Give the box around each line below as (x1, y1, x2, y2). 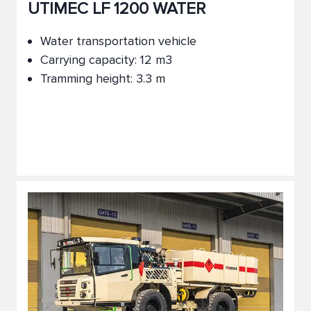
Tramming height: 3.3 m (40, 71, 165, 86)
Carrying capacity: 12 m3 (40, 52, 172, 67)
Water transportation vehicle (40, 33, 196, 49)
